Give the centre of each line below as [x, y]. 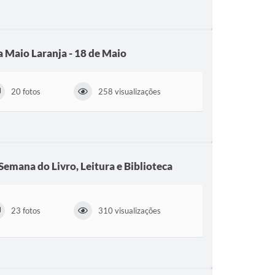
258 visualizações [130, 91]
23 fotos [25, 211]
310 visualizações [130, 211]
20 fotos [25, 91]
